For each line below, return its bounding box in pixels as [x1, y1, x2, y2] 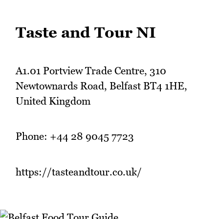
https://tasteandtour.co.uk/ [16, 165, 142, 178]
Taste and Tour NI [16, 23, 156, 41]
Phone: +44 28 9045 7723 [16, 130, 134, 143]
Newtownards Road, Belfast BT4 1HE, [16, 79, 187, 92]
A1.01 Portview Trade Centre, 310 [16, 64, 166, 77]
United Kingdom [16, 94, 91, 107]
